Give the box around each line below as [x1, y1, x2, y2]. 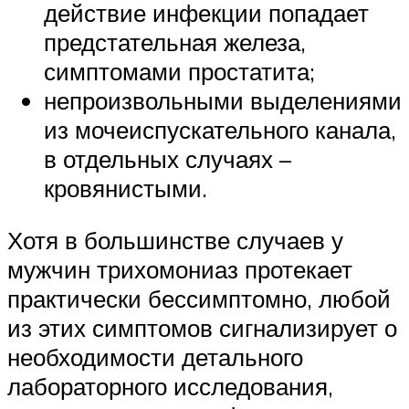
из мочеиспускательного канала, [44, 114, 396, 144]
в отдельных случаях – [44, 143, 291, 173]
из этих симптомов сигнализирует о [7, 313, 397, 343]
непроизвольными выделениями [44, 85, 402, 115]
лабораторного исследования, [7, 372, 333, 402]
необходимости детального [7, 342, 303, 372]
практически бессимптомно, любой [7, 284, 391, 314]
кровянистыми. [44, 173, 207, 203]
